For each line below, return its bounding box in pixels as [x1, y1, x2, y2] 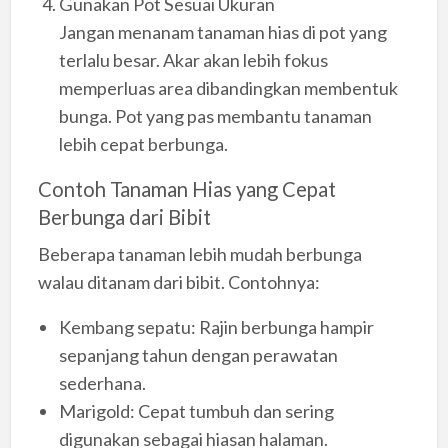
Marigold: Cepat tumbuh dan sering [58, 399, 334, 422]
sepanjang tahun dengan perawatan [58, 343, 338, 366]
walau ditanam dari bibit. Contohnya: [37, 270, 320, 293]
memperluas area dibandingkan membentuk [58, 77, 398, 100]
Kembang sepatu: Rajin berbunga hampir [58, 315, 374, 338]
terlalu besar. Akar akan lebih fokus [58, 49, 328, 72]
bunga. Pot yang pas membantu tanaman [58, 105, 372, 128]
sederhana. [58, 371, 146, 394]
